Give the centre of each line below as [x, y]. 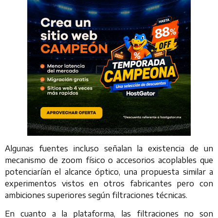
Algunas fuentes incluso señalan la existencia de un [109, 149]
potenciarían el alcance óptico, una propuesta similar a [109, 172]
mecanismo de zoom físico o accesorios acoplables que [109, 160]
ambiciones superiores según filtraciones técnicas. [96, 195]
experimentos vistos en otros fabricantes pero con [109, 184]
